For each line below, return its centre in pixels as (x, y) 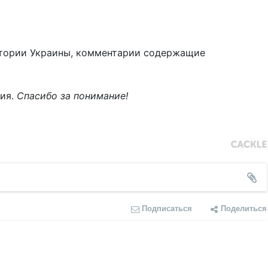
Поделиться (244, 208)
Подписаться (167, 208)
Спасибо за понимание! (72, 96)
